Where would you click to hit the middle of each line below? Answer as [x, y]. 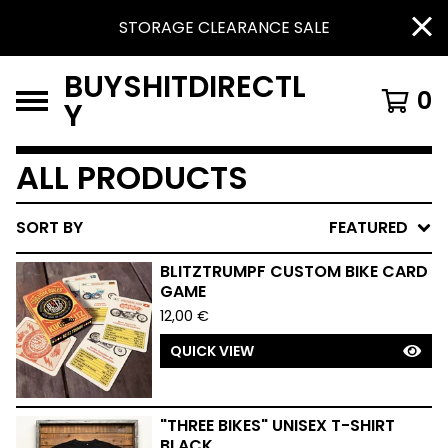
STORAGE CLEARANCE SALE [224, 27]
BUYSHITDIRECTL [185, 86]
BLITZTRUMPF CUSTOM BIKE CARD [294, 271]
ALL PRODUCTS [132, 177]
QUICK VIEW [212, 351]
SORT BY [49, 227]
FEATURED [368, 227]
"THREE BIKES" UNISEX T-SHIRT [277, 425]
